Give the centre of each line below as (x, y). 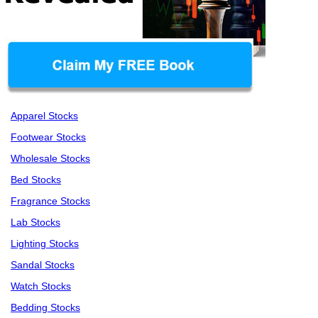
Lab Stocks (35, 223)
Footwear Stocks (48, 137)
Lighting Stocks (45, 244)
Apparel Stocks (44, 116)
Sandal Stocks (43, 265)
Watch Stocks (41, 286)
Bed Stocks (36, 180)
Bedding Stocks (45, 308)
